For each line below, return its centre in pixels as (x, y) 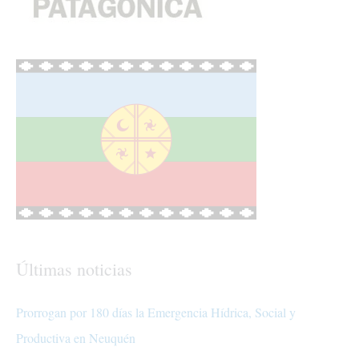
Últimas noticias (74, 269)
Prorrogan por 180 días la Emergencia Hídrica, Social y (156, 313)
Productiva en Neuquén (76, 338)
